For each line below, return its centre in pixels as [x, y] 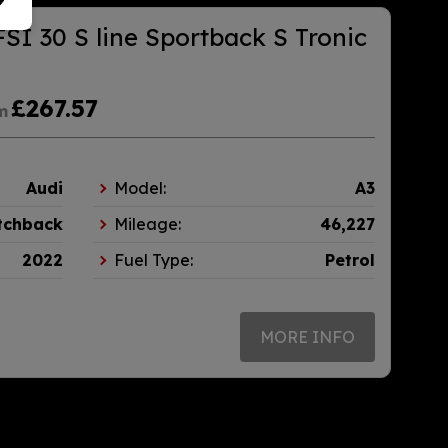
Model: [140, 188]
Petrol [350, 260]
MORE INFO [307, 337]
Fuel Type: [153, 260]
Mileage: [147, 224]
